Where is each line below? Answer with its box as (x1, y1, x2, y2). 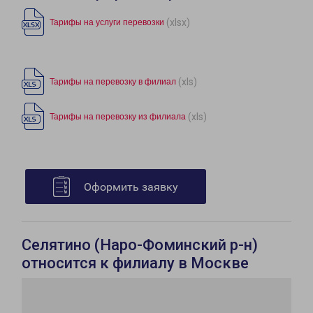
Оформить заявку (84, 180, 178, 194)
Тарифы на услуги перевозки (50, 17, 164, 27)
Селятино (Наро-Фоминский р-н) (22, 236, 258, 254)
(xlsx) (166, 16, 190, 28)
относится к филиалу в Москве (22, 254, 249, 272)
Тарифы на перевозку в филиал (50, 77, 176, 87)
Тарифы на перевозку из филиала (50, 112, 186, 122)
